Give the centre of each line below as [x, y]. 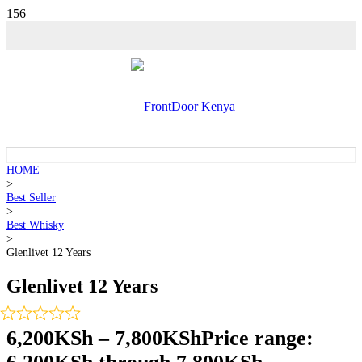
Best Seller [31, 197]
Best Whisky [35, 225]
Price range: [257, 338]
